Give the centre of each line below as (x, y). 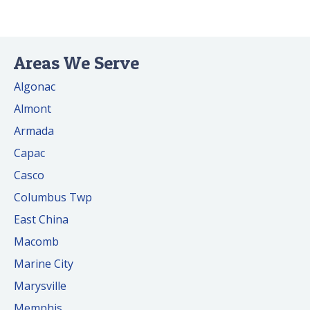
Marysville (40, 286)
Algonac (35, 87)
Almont (33, 109)
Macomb (36, 242)
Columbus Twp (53, 198)
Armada (34, 131)
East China (41, 220)
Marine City (44, 264)
